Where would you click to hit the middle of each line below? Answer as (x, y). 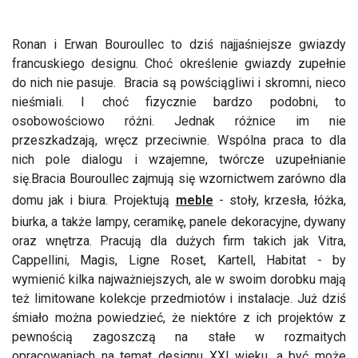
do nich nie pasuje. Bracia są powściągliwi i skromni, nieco (179, 83)
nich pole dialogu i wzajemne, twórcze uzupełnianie (179, 160)
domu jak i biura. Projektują (94, 201)
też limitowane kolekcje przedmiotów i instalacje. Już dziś (179, 299)
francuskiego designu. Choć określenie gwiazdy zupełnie (179, 64)
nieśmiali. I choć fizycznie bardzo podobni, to (179, 102)
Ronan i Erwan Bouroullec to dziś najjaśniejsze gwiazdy (179, 45)
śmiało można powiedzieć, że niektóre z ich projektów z (179, 318)
